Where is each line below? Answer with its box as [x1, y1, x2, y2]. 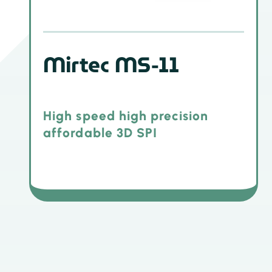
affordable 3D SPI [43, 125, 158, 141]
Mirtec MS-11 [43, 47, 180, 82]
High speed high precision [43, 108, 209, 124]
